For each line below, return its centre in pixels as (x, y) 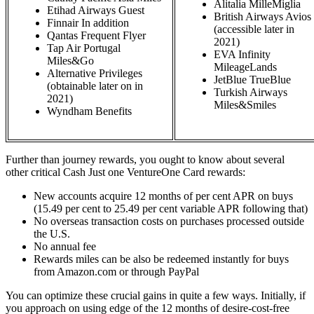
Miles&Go (70, 61)
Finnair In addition (88, 23)
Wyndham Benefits (89, 111)
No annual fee (65, 246)
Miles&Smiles (245, 105)
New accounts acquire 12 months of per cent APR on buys (163, 196)
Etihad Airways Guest (96, 10)
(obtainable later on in (95, 86)
